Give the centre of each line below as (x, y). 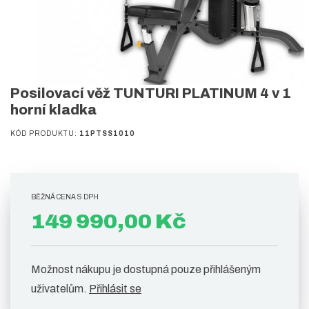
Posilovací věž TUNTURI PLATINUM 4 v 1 (151, 93)
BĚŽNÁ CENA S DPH (65, 197)
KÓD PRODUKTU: (45, 134)
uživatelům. (60, 289)
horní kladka (53, 110)
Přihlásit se (115, 289)
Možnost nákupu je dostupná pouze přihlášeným (146, 270)
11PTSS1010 (107, 134)
